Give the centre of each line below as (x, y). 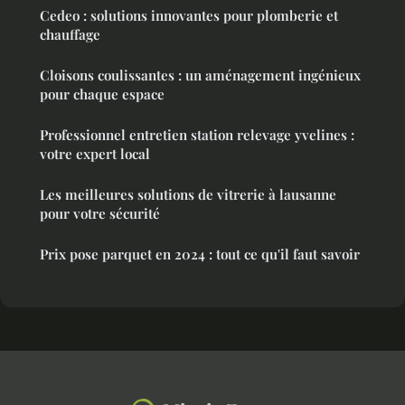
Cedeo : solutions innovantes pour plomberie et (189, 16)
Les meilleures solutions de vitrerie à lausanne (188, 195)
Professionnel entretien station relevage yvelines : (197, 135)
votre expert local (95, 154)
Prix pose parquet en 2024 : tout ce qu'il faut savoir (200, 254)
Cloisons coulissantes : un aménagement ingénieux (200, 75)
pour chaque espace (102, 94)
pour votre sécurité (100, 214)
